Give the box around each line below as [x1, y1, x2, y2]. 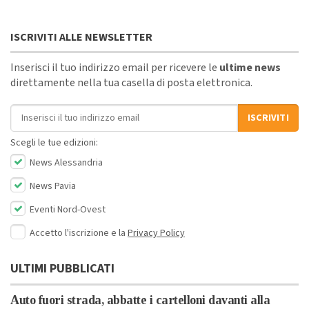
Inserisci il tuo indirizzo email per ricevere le [10, 59, 219, 75]
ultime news [219, 59, 281, 75]
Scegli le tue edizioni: [10, 135, 98, 150]
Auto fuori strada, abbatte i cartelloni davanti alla [10, 292, 270, 307]
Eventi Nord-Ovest [28, 202, 106, 217]
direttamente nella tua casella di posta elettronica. [10, 74, 252, 90]
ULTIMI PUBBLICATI [10, 259, 114, 277]
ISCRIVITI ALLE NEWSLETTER [10, 29, 152, 45]
